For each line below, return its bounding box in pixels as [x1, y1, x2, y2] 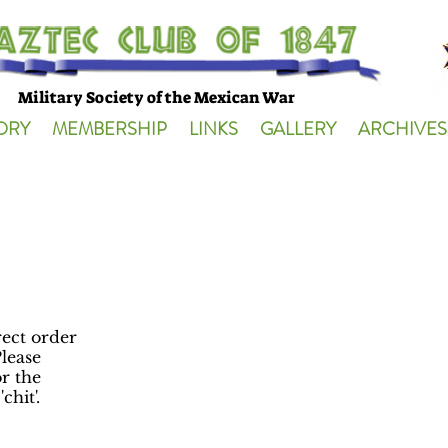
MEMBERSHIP [52, 116, 167, 142]
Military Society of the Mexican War [18, 87, 295, 108]
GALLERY [260, 116, 336, 142]
